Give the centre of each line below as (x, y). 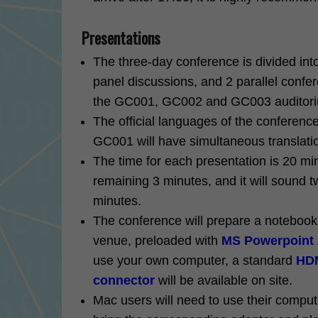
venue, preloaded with (157, 241)
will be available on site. (224, 280)
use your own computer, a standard (194, 261)
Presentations (121, 38)
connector (124, 280)
